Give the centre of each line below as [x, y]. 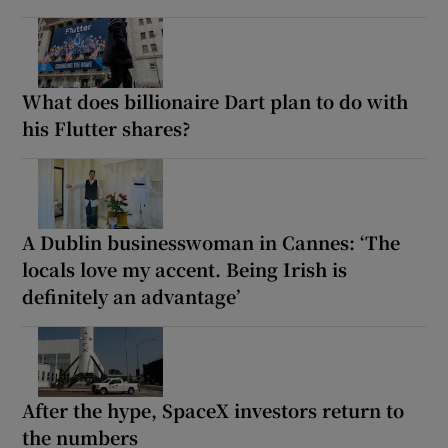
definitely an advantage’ [131, 295]
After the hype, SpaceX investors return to [213, 409]
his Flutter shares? [107, 127]
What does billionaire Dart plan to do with [215, 100]
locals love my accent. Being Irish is [185, 268]
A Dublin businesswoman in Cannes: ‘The [211, 241]
